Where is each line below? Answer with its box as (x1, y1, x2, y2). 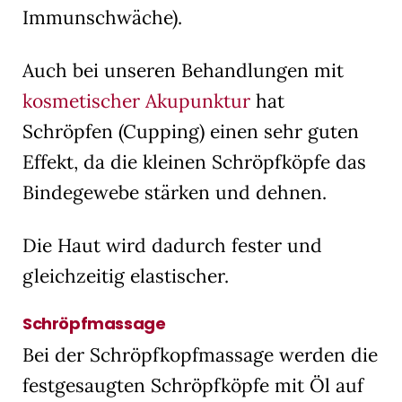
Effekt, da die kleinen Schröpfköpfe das (22, 149, 366, 174)
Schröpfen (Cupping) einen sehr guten (22, 118, 359, 144)
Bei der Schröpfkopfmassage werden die (22, 342, 378, 367)
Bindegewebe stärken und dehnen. (22, 179, 327, 205)
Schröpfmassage (22, 311, 166, 335)
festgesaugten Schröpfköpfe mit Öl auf (22, 372, 363, 398)
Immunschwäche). (22, 4, 182, 30)
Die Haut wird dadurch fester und (22, 232, 322, 258)
